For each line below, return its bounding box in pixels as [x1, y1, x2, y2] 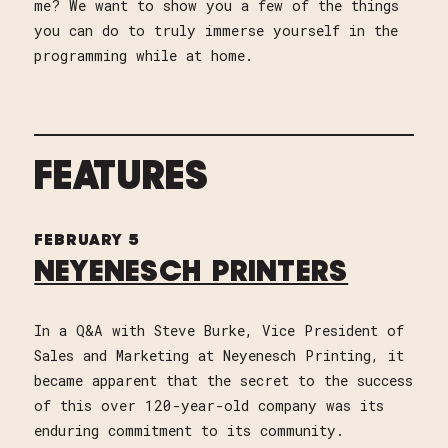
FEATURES [34, 158, 210, 199]
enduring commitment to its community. [34, 421, 345, 441]
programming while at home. [34, 45, 254, 65]
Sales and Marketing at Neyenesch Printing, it [34, 346, 405, 366]
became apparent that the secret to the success [34, 371, 414, 391]
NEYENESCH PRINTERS [34, 259, 349, 289]
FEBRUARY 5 [34, 233, 140, 250]
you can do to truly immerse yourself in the [34, 20, 399, 40]
